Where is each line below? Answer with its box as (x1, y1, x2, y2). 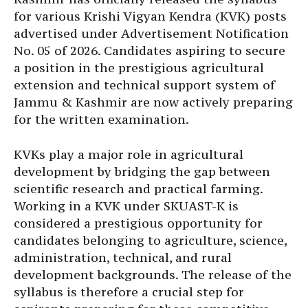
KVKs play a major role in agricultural (14, 146, 243, 163)
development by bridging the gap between (14, 164, 270, 180)
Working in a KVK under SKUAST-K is (14, 198, 239, 214)
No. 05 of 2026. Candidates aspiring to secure (14, 43, 285, 59)
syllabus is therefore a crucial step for (14, 284, 244, 300)
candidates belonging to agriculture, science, (14, 232, 287, 249)
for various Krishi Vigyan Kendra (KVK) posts (14, 8, 287, 25)
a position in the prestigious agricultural (14, 60, 264, 76)
